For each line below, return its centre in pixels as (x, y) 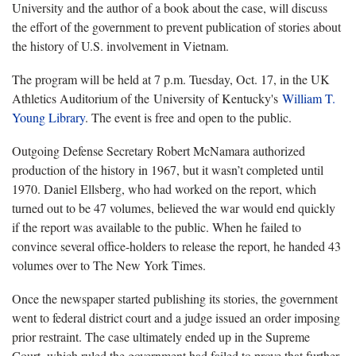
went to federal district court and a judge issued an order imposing (176, 317)
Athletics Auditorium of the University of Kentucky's (147, 98)
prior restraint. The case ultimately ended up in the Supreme (161, 336)
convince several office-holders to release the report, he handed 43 (176, 246)
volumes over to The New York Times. (109, 265)
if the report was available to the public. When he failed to (157, 226)
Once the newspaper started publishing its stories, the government (175, 298)
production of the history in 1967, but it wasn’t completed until (168, 169)
